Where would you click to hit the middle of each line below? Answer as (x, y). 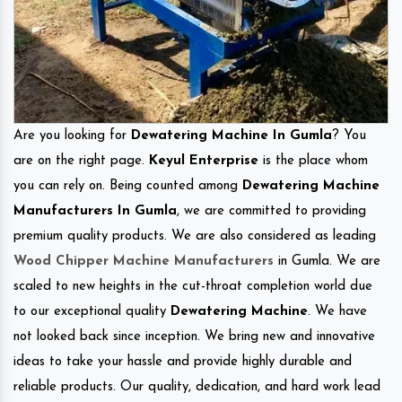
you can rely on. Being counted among (128, 186)
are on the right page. (81, 161)
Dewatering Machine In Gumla (232, 135)
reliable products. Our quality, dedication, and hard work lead (197, 387)
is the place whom (313, 161)
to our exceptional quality (92, 311)
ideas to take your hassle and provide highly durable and (183, 362)
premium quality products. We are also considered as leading (195, 236)
